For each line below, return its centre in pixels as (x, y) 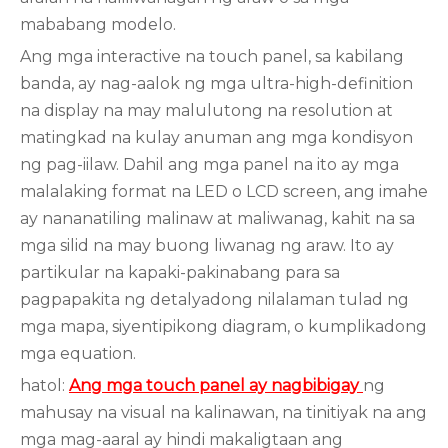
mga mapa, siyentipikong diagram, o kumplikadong (223, 326)
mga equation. (78, 353)
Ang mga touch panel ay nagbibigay (216, 385)
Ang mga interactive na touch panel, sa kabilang (212, 56)
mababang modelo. (98, 24)
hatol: (44, 385)
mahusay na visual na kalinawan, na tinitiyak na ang (223, 412)
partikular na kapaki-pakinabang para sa (180, 272)
